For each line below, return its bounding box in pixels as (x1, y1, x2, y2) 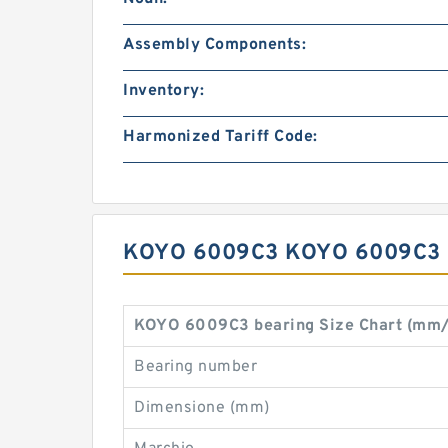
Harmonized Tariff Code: (123, 127, 318, 147)
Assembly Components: (123, 35, 306, 55)
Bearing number (134, 357, 257, 377)
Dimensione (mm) (134, 398, 270, 418)
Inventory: (123, 81, 204, 101)
